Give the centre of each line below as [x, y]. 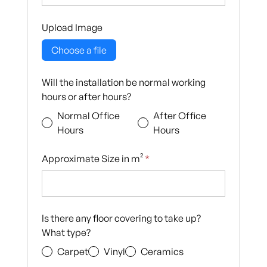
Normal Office [88, 116]
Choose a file [79, 50]
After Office [180, 116]
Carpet [72, 252]
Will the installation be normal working [123, 83]
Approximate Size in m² [93, 159]
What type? [66, 233]
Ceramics [162, 252]
